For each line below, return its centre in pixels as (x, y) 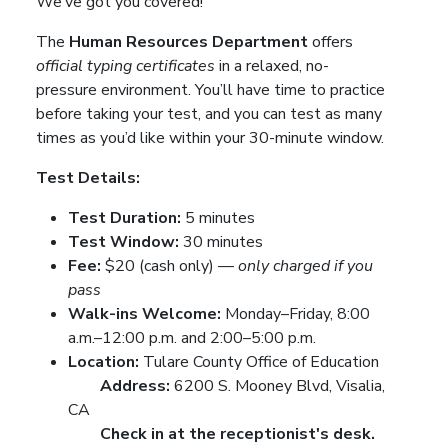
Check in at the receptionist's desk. (235, 433)
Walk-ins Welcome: (144, 313)
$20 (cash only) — (169, 265)
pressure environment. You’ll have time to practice (210, 89)
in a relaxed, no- (272, 65)
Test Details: (88, 177)
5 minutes (218, 217)
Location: (103, 361)
